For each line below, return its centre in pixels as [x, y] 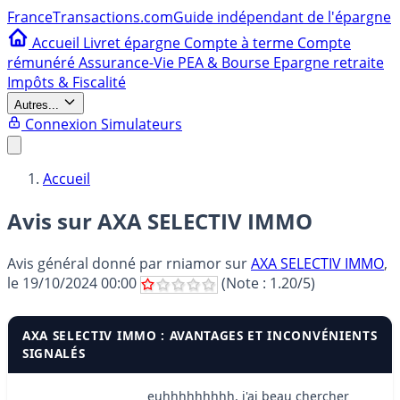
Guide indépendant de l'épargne [282, 17]
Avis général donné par [87, 263]
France [30, 17]
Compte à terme [241, 43]
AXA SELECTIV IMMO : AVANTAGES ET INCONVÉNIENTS [200, 335]
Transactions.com [113, 17]
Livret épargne [133, 43]
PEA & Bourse [225, 62]
